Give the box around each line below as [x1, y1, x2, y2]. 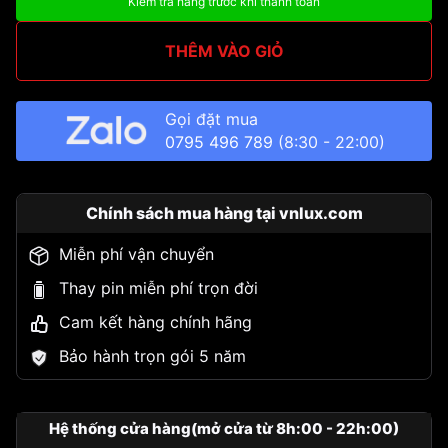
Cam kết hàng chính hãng [59, 312, 252, 333]
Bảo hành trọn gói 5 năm [59, 346, 246, 367]
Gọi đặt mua [165, 109, 264, 130]
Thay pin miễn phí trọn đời [59, 278, 258, 299]
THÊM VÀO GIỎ [164, 41, 284, 62]
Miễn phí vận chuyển [59, 244, 214, 265]
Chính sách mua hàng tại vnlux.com [85, 203, 363, 224]
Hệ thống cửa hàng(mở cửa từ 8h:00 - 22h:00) [49, 419, 399, 439]
